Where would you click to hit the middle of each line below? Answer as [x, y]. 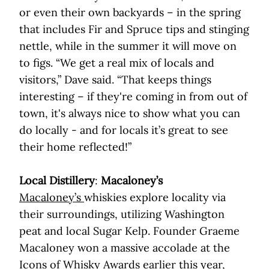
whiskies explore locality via [155, 198]
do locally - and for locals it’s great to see [124, 130]
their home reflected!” [75, 147]
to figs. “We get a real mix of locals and [117, 63]
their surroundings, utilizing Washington [122, 214]
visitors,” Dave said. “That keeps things [115, 80]
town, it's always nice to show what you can [130, 113]
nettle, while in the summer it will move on [128, 46]
